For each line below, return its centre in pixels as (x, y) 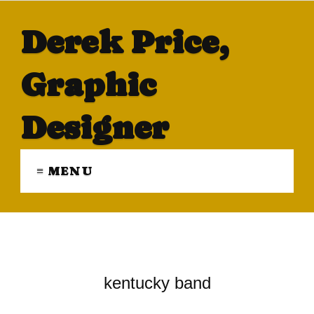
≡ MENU (64, 170)
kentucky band (157, 283)
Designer (94, 127)
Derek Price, (124, 42)
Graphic (88, 84)
